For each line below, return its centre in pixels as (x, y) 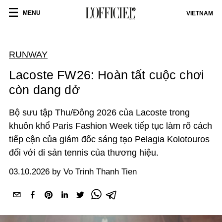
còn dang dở (44, 90)
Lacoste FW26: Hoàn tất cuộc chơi (107, 75)
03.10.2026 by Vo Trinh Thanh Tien (73, 172)
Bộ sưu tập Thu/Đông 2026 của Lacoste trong (99, 112)
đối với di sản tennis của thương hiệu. (85, 153)
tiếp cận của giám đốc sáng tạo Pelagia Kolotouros (109, 139)
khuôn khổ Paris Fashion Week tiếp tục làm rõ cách (111, 126)
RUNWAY (28, 55)
